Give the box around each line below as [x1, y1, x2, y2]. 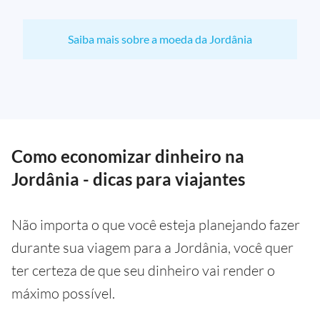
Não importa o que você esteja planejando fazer [11, 216, 300, 234]
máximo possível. [11, 284, 115, 302]
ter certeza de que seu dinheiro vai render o [11, 261, 275, 279]
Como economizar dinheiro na [11, 146, 244, 166]
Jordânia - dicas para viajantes [11, 169, 245, 189]
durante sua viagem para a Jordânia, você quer [11, 239, 294, 256]
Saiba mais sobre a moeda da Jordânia [68, 32, 252, 46]
